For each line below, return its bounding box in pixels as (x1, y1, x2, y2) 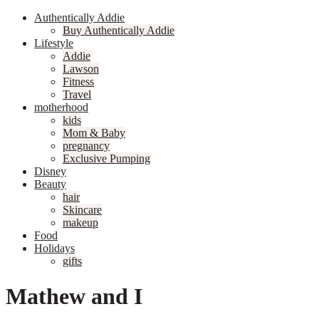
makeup (63, 216, 98, 229)
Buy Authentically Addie (63, 24, 174, 37)
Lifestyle (34, 37, 73, 50)
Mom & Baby (63, 127, 125, 140)
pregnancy (63, 140, 110, 152)
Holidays (34, 242, 75, 255)
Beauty (34, 178, 66, 191)
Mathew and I (6, 283, 142, 309)
